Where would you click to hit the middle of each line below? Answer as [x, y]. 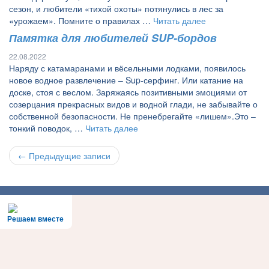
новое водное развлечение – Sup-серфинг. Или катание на [126, 80]
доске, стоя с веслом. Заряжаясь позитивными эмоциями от [128, 92]
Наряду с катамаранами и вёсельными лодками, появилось [127, 68]
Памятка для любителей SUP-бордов [113, 38]
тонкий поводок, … [47, 128]
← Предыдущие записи [64, 156]
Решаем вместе [35, 219]
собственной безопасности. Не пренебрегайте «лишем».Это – [132, 116]
